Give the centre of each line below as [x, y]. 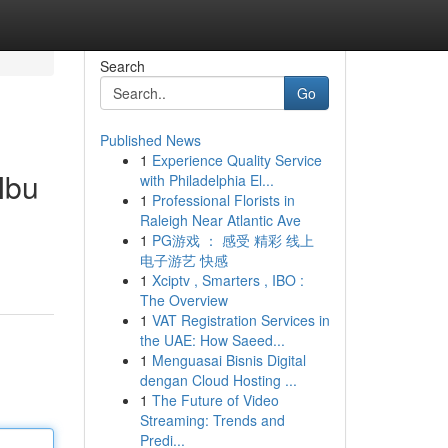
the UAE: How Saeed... [212, 340]
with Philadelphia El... [206, 180]
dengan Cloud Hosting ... [218, 380]
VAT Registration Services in [240, 320]
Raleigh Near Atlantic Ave [220, 220]
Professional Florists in [223, 200]
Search [122, 66]
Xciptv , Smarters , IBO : [227, 280]
